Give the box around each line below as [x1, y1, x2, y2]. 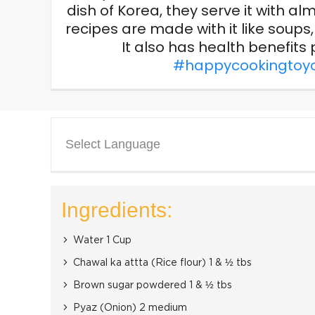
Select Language [65, 137, 160, 151]
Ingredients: [61, 198, 172, 221]
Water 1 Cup [73, 236, 131, 245]
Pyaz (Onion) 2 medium [73, 303, 187, 313]
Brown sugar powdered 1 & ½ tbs [73, 281, 232, 290]
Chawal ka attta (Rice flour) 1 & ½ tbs [73, 258, 252, 268]
